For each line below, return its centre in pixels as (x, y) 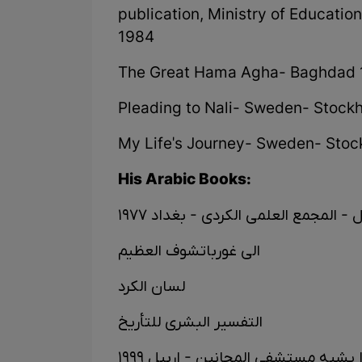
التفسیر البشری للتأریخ (190, 323)
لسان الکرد (152, 288)
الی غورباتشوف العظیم (189, 252)
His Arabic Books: (185, 181)
